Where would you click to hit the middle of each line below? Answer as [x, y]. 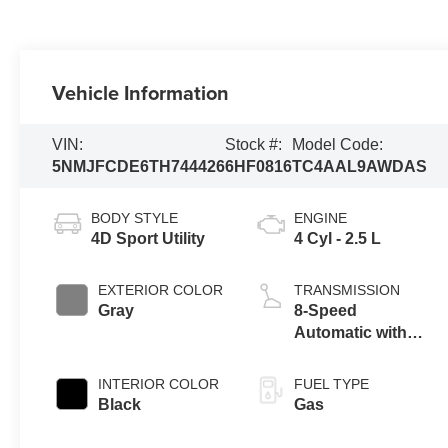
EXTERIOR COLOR [161, 290]
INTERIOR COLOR [159, 384]
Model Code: [338, 145]
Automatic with [350, 333]
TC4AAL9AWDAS [360, 167]
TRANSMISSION [346, 290]
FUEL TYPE [331, 384]
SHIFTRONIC [343, 355]
